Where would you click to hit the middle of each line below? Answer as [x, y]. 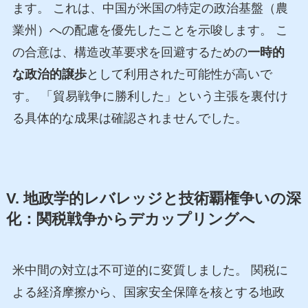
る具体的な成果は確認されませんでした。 [130, 118]
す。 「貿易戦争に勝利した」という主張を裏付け [150, 96]
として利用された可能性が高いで [179, 74]
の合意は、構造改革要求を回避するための [130, 52]
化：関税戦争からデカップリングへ [130, 219]
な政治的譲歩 [49, 74]
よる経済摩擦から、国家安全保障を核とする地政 [148, 292]
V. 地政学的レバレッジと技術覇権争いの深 [153, 198]
